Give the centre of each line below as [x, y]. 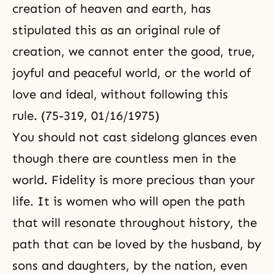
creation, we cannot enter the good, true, [134, 51]
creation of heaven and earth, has [112, 9]
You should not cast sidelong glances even [135, 137]
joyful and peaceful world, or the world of [131, 73]
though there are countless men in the [124, 158]
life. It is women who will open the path [129, 201]
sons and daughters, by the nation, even [130, 265]
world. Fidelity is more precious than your [134, 180]
